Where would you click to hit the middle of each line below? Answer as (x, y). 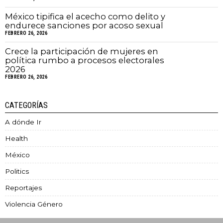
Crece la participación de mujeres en (82, 52)
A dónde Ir (23, 122)
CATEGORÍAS (26, 106)
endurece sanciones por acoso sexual (84, 26)
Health (16, 139)
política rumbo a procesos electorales (85, 60)
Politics (17, 171)
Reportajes (23, 188)
